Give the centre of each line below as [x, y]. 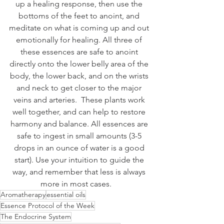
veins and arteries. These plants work [80, 100]
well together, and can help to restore [80, 112]
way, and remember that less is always [80, 172]
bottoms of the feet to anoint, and [80, 16]
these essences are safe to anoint [80, 52]
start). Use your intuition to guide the [80, 160]
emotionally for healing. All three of [80, 40]
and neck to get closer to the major [80, 88]
